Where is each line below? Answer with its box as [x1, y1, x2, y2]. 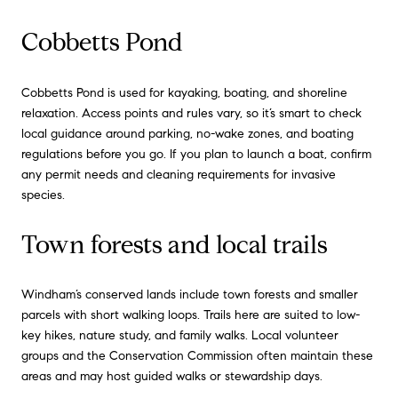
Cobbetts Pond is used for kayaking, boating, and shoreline [21, 84, 347, 100]
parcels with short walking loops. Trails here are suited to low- [21, 307, 360, 323]
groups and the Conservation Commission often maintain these [21, 348, 373, 364]
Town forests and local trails [21, 228, 328, 260]
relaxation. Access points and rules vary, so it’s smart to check [21, 105, 362, 121]
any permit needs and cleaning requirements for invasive [21, 166, 336, 182]
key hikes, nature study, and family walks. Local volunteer [21, 328, 338, 344]
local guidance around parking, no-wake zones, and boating [21, 125, 354, 141]
